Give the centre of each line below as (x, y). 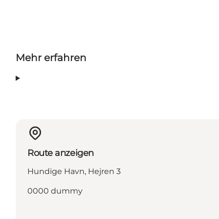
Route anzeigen (61, 153)
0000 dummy (55, 191)
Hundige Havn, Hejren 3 (74, 171)
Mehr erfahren (51, 58)
